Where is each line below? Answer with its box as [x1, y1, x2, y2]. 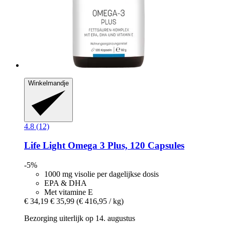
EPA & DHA [44, 178, 87, 187]
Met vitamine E [44, 187, 93, 196]
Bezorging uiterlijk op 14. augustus [24, 213, 135, 222]
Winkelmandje [28, 79, 69, 87]
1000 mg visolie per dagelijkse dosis [44, 169, 159, 178]
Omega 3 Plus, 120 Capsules [65, 140, 184, 151]
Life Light [24, 140, 65, 151]
